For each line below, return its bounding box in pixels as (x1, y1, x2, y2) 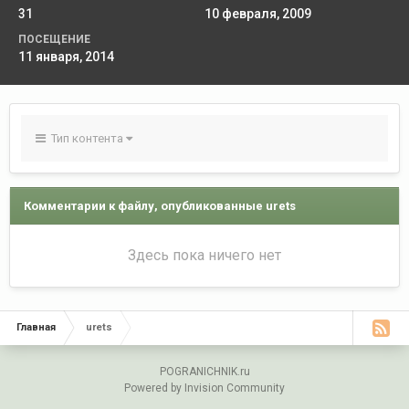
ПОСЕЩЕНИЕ (18, 33, 90, 46)
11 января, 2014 (18, 49, 114, 64)
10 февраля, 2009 (204, 6, 311, 21)
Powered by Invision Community (124, 382, 285, 394)
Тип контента (46, 131, 126, 145)
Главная (16, 321, 56, 333)
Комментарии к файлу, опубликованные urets (23, 199, 296, 213)
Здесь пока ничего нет (128, 246, 281, 264)
